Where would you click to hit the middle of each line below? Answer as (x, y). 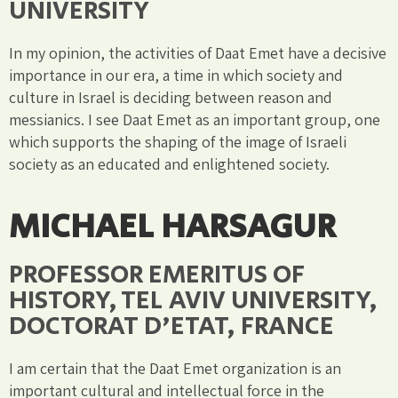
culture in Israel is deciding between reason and (171, 97)
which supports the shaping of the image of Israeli (178, 141)
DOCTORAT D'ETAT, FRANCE (171, 326)
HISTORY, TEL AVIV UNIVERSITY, (193, 300)
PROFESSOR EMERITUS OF (157, 275)
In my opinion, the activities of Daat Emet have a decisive (198, 52)
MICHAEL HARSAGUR (172, 227)
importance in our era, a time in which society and (176, 75)
